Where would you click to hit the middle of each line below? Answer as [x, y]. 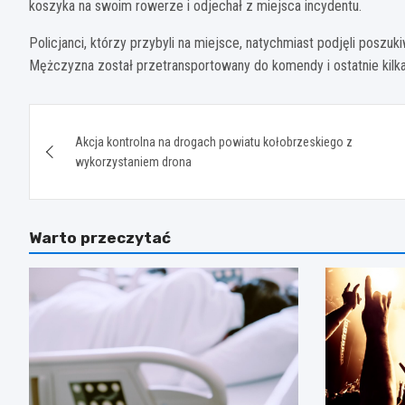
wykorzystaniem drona [133, 161]
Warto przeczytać [100, 237]
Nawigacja [99, 121]
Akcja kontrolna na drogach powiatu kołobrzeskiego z [214, 141]
